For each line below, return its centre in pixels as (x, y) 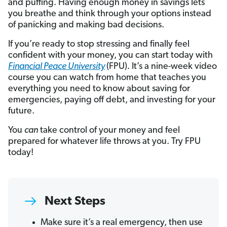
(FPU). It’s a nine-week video (162, 67)
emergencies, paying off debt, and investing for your (112, 100)
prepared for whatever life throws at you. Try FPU (104, 142)
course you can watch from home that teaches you (107, 78)
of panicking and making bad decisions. (86, 25)
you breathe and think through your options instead (110, 14)
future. (21, 111)
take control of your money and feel (109, 131)
